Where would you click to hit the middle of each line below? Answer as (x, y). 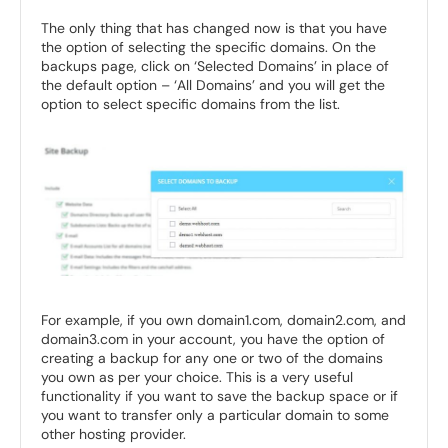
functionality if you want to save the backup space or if (219, 396)
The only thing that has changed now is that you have (214, 28)
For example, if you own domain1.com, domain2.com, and (223, 320)
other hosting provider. (113, 434)
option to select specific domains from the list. (190, 104)
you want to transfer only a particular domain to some (215, 415)
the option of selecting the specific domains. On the (208, 47)
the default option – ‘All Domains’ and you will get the (213, 85)
